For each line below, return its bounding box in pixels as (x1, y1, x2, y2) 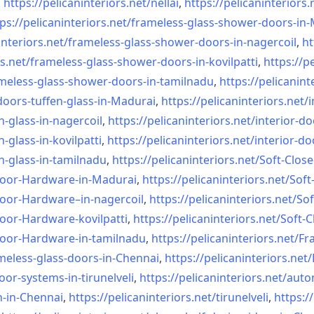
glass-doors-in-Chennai (36, 250, 159, 266)
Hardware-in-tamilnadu (22, 231, 146, 246)
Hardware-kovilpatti (22, 211, 128, 226)
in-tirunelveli (68, 270, 134, 285)
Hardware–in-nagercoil (22, 191, 144, 207)
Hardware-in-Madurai (22, 172, 137, 187)
